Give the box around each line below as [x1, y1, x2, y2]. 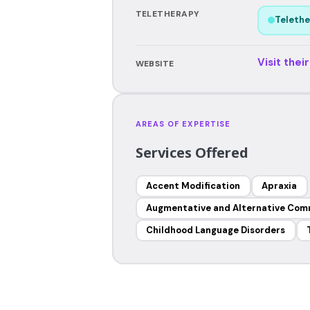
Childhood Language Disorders [146, 224, 285, 236]
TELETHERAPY [135, 8, 200, 19]
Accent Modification [146, 180, 240, 192]
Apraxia [262, 180, 297, 192]
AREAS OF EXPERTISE [135, 118, 231, 129]
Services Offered [135, 143, 248, 162]
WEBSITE [135, 57, 174, 69]
